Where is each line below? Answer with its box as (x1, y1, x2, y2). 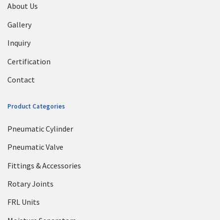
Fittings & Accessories (7, 160, 81, 170)
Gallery (7, 19, 31, 29)
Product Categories (7, 102, 65, 111)
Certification (7, 56, 51, 66)
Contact (7, 74, 35, 84)
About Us (7, 1, 38, 11)
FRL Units (7, 197, 40, 207)
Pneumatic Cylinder (7, 123, 73, 134)
